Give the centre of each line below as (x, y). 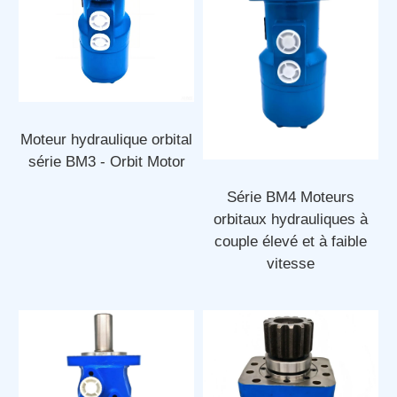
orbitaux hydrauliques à (290, 220)
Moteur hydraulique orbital (107, 139)
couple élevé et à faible (290, 242)
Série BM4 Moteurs (290, 198)
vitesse (290, 264)
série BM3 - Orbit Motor (106, 161)
